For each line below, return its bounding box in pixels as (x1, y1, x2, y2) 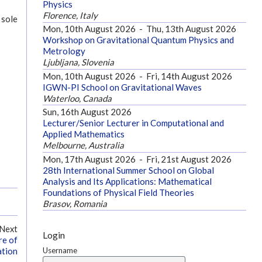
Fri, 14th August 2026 (146, 70, 232, 81)
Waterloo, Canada (42, 92, 112, 104)
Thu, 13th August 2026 (146, 23, 236, 35)
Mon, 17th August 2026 (42, 153, 136, 164)
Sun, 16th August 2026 (42, 106, 132, 118)
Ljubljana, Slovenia (42, 57, 114, 68)
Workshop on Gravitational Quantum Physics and (42, 35, 234, 46)
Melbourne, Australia (42, 140, 124, 151)
